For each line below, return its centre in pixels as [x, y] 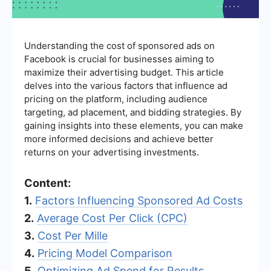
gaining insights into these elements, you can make [134, 125]
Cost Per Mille [73, 235]
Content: [47, 183]
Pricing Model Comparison [105, 253]
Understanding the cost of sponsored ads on [119, 45]
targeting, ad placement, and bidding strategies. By [133, 112]
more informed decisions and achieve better [119, 139]
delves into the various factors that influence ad [126, 85]
